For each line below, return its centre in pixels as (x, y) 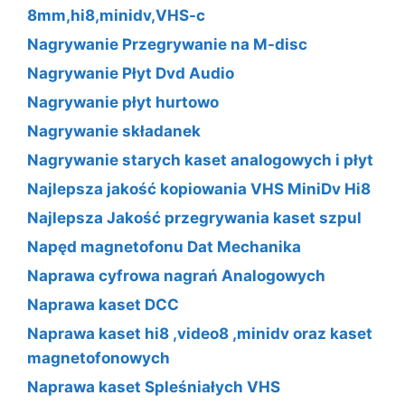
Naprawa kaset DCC (103, 304)
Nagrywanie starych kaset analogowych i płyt (200, 160)
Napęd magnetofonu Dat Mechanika (164, 246)
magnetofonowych (99, 358)
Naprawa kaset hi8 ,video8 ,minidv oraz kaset (200, 333)
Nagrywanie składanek (114, 131)
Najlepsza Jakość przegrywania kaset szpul (194, 217)
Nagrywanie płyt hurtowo (123, 102)
